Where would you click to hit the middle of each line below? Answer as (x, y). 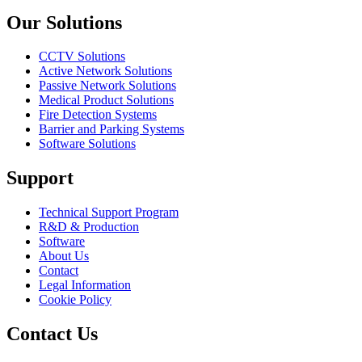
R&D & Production (89, 227)
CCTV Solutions (82, 57)
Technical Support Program (109, 213)
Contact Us (52, 334)
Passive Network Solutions (107, 86)
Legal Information (85, 285)
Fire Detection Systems (98, 115)
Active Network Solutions (105, 71)
